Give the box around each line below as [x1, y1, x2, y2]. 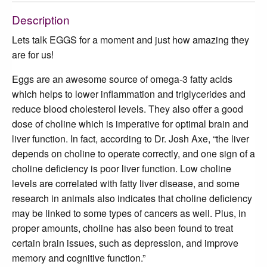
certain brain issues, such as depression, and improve [12, 235, 238, 250]
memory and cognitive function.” [12, 250, 145, 265]
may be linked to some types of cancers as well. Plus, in [12, 206, 246, 220]
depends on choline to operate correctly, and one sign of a [12, 146, 255, 160]
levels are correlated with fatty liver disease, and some [12, 176, 240, 190]
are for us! [12, 47, 54, 61]
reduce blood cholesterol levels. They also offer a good [12, 101, 243, 116]
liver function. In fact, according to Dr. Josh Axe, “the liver [12, 131, 249, 145]
